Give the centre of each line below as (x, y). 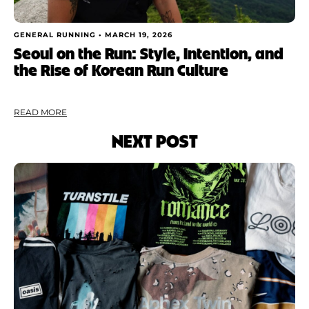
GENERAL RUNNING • (59, 34)
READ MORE (40, 112)
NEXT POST (154, 140)
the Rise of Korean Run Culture (121, 69)
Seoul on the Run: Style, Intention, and (149, 52)
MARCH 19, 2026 (139, 34)
